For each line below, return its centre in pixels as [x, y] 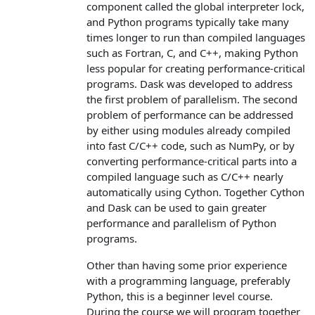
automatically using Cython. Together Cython [195, 192]
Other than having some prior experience [187, 265]
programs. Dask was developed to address [189, 83]
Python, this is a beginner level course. [180, 296]
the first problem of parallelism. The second [192, 99]
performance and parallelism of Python [181, 223]
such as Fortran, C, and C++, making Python [192, 52]
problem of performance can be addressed [190, 114]
